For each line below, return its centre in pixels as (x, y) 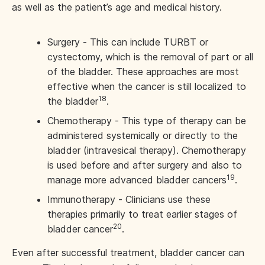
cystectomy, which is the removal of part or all (150, 57)
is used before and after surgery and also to (145, 165)
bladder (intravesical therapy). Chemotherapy (147, 150)
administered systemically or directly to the (143, 135)
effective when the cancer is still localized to (147, 86)
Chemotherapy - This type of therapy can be (147, 121)
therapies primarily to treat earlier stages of (142, 214)
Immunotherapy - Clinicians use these (129, 199)
